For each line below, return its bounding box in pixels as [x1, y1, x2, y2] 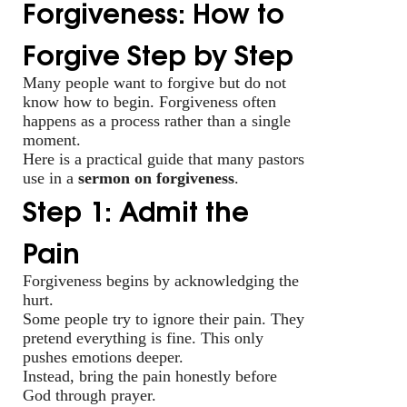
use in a [23, 168, 78, 187]
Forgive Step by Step [23, 31, 293, 74]
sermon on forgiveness [78, 168, 234, 187]
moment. [23, 130, 81, 149]
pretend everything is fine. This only [23, 328, 263, 347]
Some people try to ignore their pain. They [23, 309, 304, 328]
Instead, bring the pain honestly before [23, 366, 277, 385]
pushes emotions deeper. [23, 347, 184, 366]
